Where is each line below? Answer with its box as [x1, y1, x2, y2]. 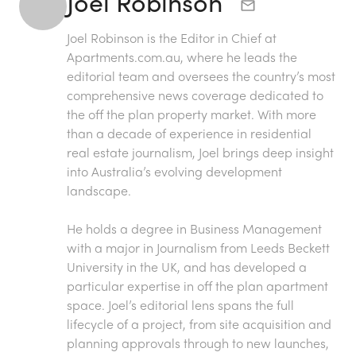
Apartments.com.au [67, 47, 180, 66]
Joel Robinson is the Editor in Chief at [67, 28, 277, 47]
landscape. [67, 180, 131, 199]
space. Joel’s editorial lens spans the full [67, 295, 294, 314]
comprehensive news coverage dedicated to [67, 85, 323, 104]
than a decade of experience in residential [67, 123, 311, 142]
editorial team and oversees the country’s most [67, 66, 335, 85]
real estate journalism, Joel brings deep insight [67, 142, 334, 161]
